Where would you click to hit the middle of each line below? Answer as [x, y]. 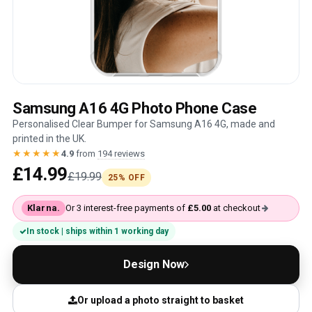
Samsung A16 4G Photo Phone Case [135, 108]
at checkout [235, 208]
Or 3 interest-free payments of [126, 208]
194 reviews [121, 154]
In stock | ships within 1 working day [97, 231]
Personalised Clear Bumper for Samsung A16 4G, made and [144, 124]
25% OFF [126, 178]
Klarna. [44, 208]
